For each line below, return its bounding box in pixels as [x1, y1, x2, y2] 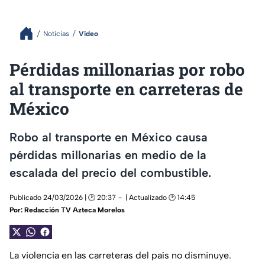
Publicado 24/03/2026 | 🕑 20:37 [9, 193, 116, 202]
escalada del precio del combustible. [9, 165, 211, 180]
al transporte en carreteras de [9, 78, 243, 100]
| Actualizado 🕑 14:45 [125, 193, 195, 202]
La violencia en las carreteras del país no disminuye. [9, 250, 231, 261]
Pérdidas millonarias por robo [9, 59, 245, 80]
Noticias [43, 29, 69, 38]
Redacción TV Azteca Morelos [24, 206, 125, 215]
